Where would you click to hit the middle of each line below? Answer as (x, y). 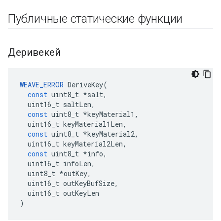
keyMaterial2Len (93, 144)
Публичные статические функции (97, 19)
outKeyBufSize (89, 183)
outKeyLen (81, 193)
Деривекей (36, 52)
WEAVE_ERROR (42, 85)
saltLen (77, 104)
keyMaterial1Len (93, 124)
